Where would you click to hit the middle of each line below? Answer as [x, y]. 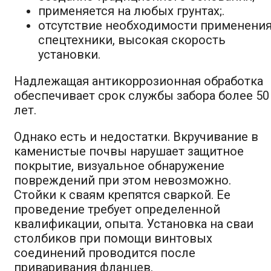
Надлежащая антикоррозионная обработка [139, 81]
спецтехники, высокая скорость [132, 40]
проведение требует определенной [117, 209]
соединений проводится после [105, 253]
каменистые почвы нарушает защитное [129, 151]
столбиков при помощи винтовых [113, 238]
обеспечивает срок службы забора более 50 [142, 95]
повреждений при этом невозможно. [122, 180]
